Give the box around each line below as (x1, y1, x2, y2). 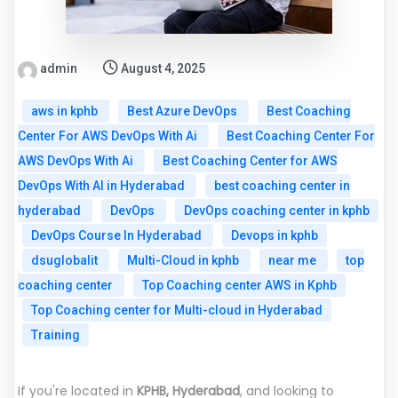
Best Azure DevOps (127, 103, 240, 118)
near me (268, 252, 319, 267)
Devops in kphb (231, 227, 318, 243)
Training (31, 327, 80, 342)
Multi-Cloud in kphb (127, 252, 242, 267)
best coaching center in (214, 178, 350, 193)
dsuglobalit (31, 252, 100, 267)
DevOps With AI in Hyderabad (18, 178, 187, 193)
